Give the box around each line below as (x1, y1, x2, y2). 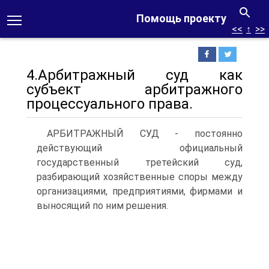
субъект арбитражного (26, 81, 243, 98)
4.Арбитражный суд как (26, 67, 243, 83)
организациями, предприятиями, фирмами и (37, 186, 243, 197)
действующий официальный (37, 142, 243, 154)
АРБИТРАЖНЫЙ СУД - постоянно (47, 128, 243, 139)
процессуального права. (26, 95, 193, 112)
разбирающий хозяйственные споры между (37, 171, 243, 183)
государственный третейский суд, (37, 157, 243, 168)
